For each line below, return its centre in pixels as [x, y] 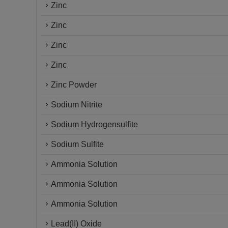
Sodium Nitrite [77, 105]
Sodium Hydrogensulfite [94, 124]
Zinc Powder [74, 85]
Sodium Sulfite [77, 144]
